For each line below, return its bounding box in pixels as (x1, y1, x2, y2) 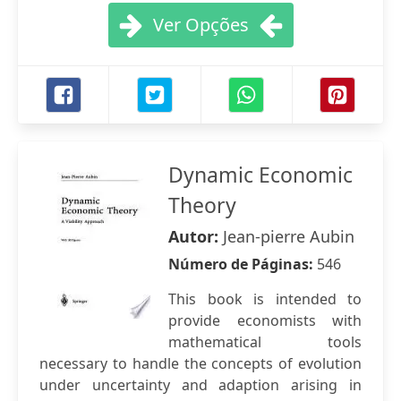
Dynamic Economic (168, 160, 353, 189)
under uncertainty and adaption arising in (39, 375, 362, 395)
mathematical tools (168, 332, 362, 352)
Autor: (168, 226, 223, 247)
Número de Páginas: (168, 254, 317, 274)
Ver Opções (152, 13, 249, 37)
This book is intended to (168, 289, 362, 309)
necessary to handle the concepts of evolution (39, 354, 362, 373)
